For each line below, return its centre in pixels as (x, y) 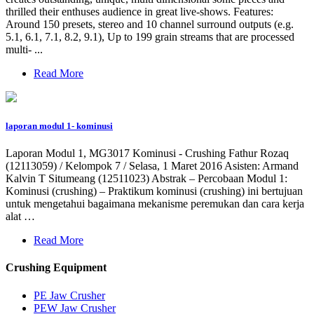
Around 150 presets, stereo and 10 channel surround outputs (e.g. (150, 24)
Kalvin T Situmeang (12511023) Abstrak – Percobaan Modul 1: (146, 179)
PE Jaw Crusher (69, 295)
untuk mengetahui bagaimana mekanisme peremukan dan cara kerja (155, 204)
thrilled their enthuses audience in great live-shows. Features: (139, 11)
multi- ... (24, 49)
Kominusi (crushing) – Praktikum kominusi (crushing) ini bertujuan (154, 191)
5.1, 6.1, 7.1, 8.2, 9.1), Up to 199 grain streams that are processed (150, 36)
